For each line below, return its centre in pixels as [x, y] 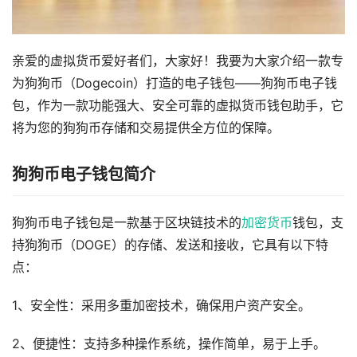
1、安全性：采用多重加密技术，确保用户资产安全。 [161, 306]
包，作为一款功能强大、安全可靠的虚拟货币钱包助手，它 [178, 106]
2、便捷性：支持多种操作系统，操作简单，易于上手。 [169, 344]
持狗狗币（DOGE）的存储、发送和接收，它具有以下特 [170, 245]
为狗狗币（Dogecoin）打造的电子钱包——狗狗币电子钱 [175, 84]
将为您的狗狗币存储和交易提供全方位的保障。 [146, 128]
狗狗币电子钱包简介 [84, 175]
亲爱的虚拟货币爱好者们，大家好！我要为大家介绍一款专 [178, 61]
